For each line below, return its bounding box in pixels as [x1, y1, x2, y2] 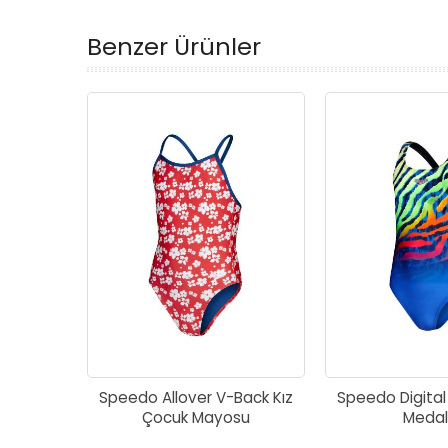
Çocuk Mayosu [142, 406, 250, 428]
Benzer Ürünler [87, 30, 261, 63]
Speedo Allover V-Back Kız [99, 386, 293, 408]
